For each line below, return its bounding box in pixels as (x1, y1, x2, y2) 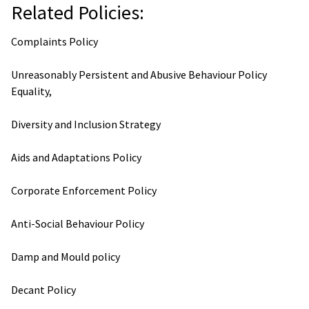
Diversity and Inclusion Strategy (11, 117, 161, 131)
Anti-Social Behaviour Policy (11, 216, 144, 230)
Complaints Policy (11, 34, 98, 48)
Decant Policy (11, 282, 76, 297)
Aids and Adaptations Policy (11, 150, 141, 164)
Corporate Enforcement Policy (11, 183, 157, 197)
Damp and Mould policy (11, 249, 120, 263)
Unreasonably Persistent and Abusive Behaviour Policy (11, 67, 267, 81)
